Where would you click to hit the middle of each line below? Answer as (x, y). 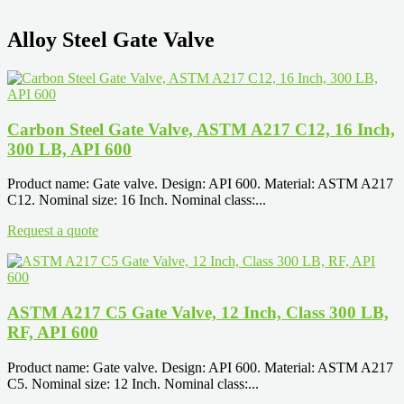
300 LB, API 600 (69, 149)
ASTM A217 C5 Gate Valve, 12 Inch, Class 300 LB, (198, 312)
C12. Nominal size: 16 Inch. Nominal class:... (137, 200)
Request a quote (53, 231)
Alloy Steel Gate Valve (111, 39)
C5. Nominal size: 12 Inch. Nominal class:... (133, 383)
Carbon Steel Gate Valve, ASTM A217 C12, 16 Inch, (201, 129)
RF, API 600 (53, 332)
